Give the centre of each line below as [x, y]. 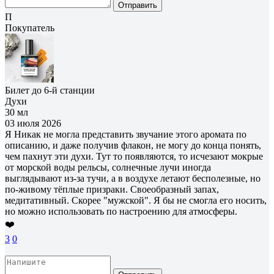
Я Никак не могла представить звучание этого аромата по [126, 134]
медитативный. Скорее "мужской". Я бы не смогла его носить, [136, 200]
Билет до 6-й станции [50, 90]
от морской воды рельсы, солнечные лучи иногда [108, 167]
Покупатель [30, 28]
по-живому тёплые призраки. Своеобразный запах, [112, 189]
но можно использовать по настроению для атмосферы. [121, 211]
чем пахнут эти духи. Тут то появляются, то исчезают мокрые [134, 156]
